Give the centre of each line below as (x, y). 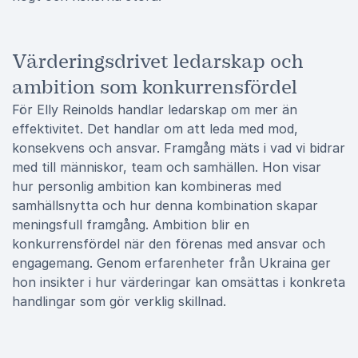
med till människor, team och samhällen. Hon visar (167, 167)
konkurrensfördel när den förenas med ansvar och (169, 244)
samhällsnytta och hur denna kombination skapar (165, 205)
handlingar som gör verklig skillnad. (119, 301)
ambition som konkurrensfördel (155, 87)
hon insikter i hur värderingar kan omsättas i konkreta (179, 282)
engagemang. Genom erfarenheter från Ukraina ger (171, 263)
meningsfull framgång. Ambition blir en (131, 225)
